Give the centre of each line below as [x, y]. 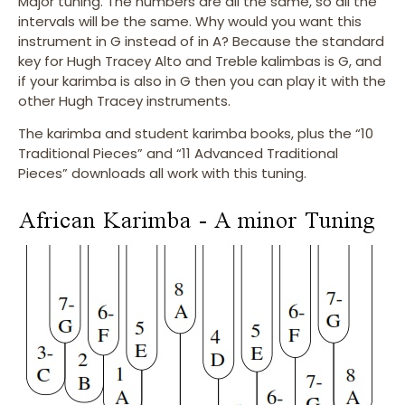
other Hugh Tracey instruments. [124, 101]
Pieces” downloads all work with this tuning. [162, 174]
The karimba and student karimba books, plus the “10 [196, 134]
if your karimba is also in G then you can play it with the [202, 81]
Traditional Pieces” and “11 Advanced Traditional [178, 154]
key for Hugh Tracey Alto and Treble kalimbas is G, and [200, 61]
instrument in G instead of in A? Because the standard [201, 41]
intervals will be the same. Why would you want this [190, 21]
